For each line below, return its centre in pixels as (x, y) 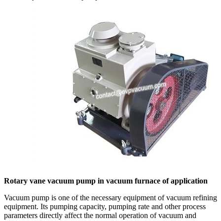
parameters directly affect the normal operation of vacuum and (100, 215)
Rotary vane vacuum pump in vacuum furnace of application (106, 181)
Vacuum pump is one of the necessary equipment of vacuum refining (110, 197)
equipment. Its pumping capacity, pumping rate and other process (105, 206)
